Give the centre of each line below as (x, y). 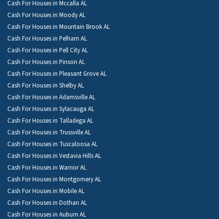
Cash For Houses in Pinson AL (46, 62)
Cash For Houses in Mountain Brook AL (59, 27)
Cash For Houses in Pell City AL (48, 50)
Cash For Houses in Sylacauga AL (51, 109)
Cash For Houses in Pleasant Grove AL (57, 74)
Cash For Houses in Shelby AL (46, 85)
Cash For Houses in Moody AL (46, 15)
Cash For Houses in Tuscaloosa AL (53, 144)
